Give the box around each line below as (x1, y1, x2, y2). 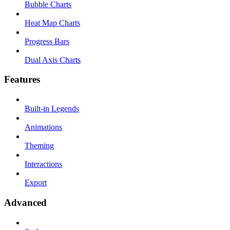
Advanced (4, 197, 47, 208)
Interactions (25, 160, 62, 169)
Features (4, 74, 40, 85)
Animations (25, 123, 62, 132)
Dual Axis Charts (25, 55, 81, 64)
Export (25, 178, 47, 187)
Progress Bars (25, 36, 69, 46)
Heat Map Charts (25, 18, 80, 27)
